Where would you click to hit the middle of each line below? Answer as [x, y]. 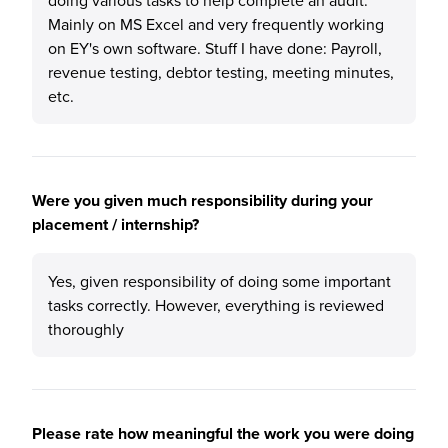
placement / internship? [115, 224]
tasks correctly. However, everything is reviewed [216, 305]
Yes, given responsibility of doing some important [219, 281]
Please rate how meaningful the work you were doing [223, 433]
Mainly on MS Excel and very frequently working [216, 24]
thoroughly [86, 329]
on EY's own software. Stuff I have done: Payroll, [215, 48]
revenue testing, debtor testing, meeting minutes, [221, 72]
